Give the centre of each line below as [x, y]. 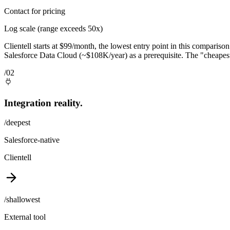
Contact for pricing [35, 11]
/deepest [17, 123]
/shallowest [22, 200]
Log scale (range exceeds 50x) [53, 28]
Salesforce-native [32, 140]
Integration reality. [43, 103]
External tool [25, 217]
